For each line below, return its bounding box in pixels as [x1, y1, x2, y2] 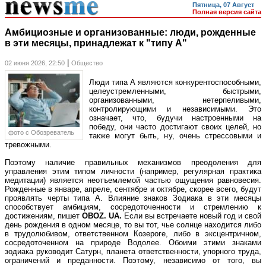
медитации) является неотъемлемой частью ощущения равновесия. [5, 176, 261, 185]
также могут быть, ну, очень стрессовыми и [89, 131, 261, 141]
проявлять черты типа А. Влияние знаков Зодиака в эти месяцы [5, 194, 261, 203]
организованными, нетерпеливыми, [89, 96, 261, 105]
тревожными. [5, 140, 52, 150]
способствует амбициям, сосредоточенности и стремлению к [5, 202, 261, 212]
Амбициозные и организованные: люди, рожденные [5, 27, 256, 37]
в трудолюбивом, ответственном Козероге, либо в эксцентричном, [5, 229, 261, 239]
